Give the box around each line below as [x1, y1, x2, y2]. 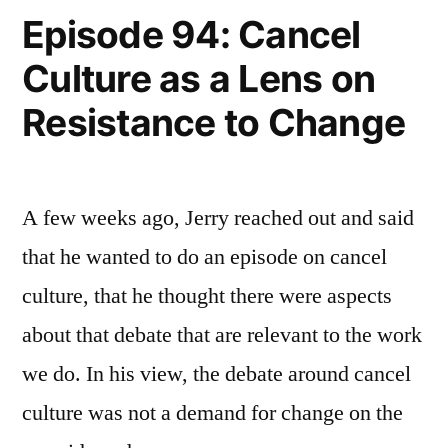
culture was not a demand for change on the [22, 399, 403, 427]
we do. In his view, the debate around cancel [22, 360, 411, 388]
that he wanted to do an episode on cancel [22, 243, 387, 271]
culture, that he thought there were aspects [22, 282, 392, 310]
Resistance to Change [22, 100, 406, 145]
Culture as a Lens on [22, 56, 376, 101]
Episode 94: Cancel [22, 12, 361, 57]
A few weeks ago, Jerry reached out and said [22, 204, 414, 232]
